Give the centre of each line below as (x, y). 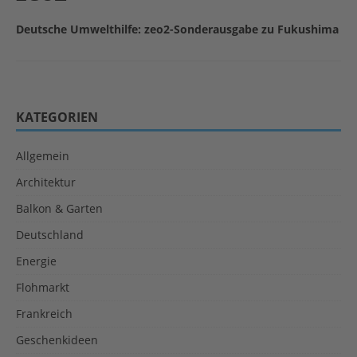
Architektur (46, 182)
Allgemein (43, 156)
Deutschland (50, 235)
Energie (36, 261)
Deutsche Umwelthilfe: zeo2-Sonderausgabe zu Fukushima (177, 29)
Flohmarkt (43, 288)
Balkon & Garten (59, 209)
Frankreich (44, 314)
